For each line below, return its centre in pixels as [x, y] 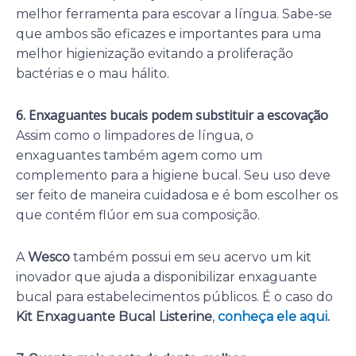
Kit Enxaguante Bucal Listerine [114, 316]
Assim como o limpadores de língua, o [135, 135]
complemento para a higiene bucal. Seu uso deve [173, 175]
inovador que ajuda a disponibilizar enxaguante [166, 277]
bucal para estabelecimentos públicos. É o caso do [174, 296]
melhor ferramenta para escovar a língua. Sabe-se [174, 14]
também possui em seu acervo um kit [191, 257]
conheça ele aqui [273, 316]
